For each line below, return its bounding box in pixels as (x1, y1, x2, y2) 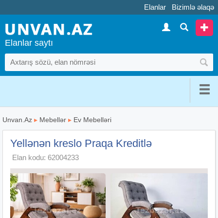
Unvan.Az (2, 115, 32, 124)
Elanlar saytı (5, 37, 53, 48)
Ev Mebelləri (73, 115, 111, 124)
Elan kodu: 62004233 (12, 153, 79, 162)
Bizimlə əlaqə (172, 3, 214, 11)
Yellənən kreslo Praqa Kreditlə (10, 137, 152, 149)
